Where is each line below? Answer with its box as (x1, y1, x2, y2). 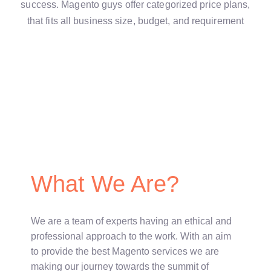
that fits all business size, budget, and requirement (27, 16, 244, 27)
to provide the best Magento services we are (31, 246, 219, 257)
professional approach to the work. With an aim (31, 231, 231, 242)
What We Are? (31, 171, 180, 197)
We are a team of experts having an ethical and (31, 216, 232, 227)
